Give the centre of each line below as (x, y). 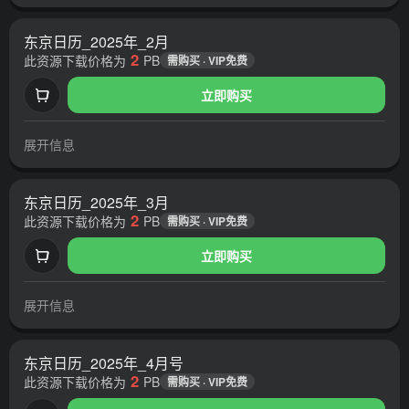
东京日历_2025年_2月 (96, 42)
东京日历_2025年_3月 (96, 203)
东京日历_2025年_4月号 (104, 363)
